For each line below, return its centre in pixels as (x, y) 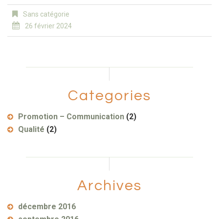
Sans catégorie (45, 14)
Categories (109, 96)
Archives (109, 186)
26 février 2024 (48, 26)
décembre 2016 (47, 207)
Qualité (31, 129)
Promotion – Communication (71, 117)
